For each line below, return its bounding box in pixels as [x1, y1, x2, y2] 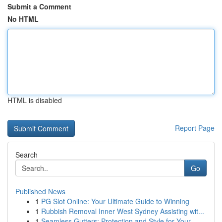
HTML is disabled [7, 95, 62, 105]
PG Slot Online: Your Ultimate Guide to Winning [41, 196, 189, 206]
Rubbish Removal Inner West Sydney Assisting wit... [41, 206, 204, 216]
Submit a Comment [7, 1, 71, 11]
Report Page [175, 123, 215, 133]
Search [15, 150, 38, 160]
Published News [15, 186, 65, 196]
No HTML [7, 14, 39, 24]
